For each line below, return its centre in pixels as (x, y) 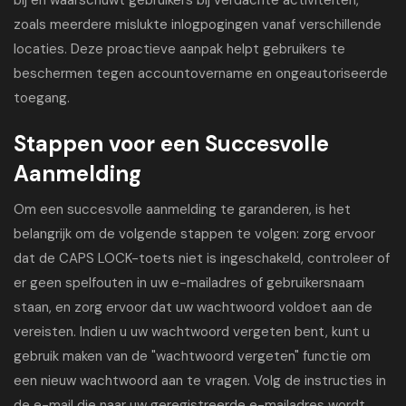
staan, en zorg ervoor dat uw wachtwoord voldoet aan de (193, 307)
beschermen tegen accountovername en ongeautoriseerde (201, 73)
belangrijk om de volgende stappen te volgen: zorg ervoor (194, 234)
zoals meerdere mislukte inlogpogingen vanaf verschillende (198, 24)
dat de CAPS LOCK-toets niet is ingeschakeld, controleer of (202, 258)
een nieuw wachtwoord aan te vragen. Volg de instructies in (200, 381)
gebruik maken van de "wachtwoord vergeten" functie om (192, 356)
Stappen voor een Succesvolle (171, 144)
